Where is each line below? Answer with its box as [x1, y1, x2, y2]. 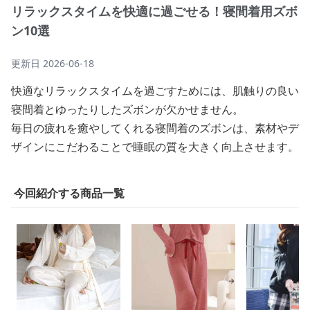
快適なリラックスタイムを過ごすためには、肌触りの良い [11, 83, 299, 98]
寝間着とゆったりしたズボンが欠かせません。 [11, 102, 244, 117]
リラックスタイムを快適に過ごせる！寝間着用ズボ [11, 3, 298, 19]
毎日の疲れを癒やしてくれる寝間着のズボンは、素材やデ [11, 120, 299, 136]
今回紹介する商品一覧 [14, 185, 125, 201]
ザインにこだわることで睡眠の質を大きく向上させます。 [11, 139, 299, 154]
